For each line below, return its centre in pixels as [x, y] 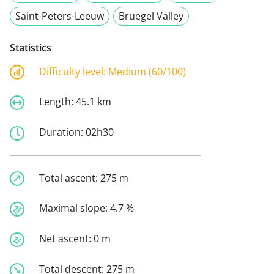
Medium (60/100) [147, 71]
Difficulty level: [74, 71]
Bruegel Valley [151, 16]
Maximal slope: [75, 208]
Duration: [62, 132]
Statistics [31, 47]
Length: [57, 102]
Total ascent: [70, 178]
